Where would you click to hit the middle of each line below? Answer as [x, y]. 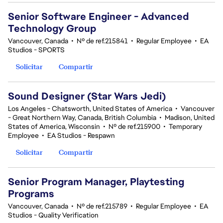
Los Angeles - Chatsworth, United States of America [90, 109]
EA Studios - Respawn [81, 135]
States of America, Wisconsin [54, 126]
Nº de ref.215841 [102, 41]
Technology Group [52, 28]
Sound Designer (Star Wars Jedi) [87, 96]
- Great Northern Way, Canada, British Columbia [82, 117]
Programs [31, 194]
